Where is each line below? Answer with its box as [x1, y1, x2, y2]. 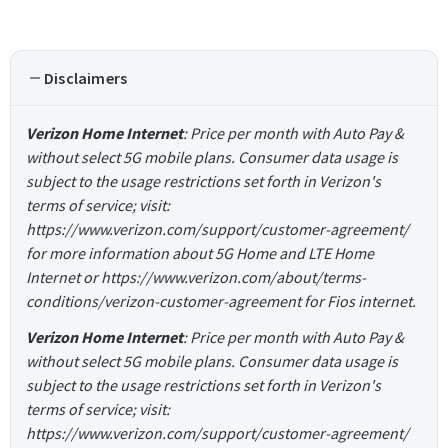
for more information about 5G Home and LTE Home [26, 242, 374, 263]
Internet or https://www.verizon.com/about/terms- [26, 266, 366, 287]
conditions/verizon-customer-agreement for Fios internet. [26, 290, 416, 311]
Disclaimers [44, 67, 128, 88]
